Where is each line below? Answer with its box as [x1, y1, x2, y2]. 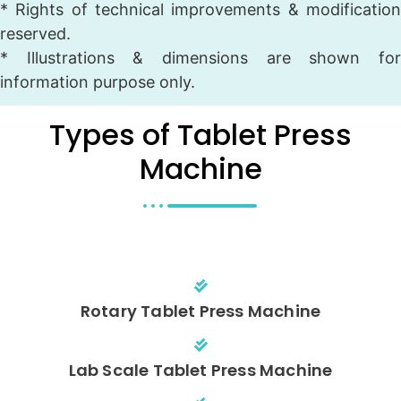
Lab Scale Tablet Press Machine [68, 358, 333, 381]
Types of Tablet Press [49, 114, 352, 155]
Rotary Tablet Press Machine [80, 299, 321, 322]
